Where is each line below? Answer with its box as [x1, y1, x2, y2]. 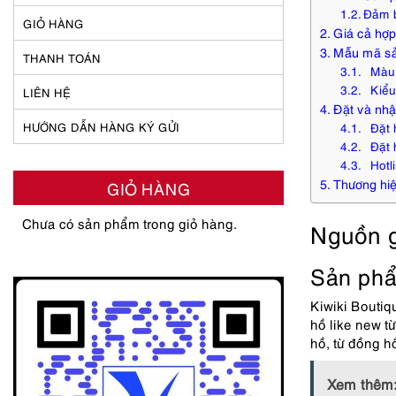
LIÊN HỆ [23, 84, 71, 100]
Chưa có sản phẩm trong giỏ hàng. [22, 214, 237, 232]
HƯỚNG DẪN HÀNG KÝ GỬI [23, 118, 179, 134]
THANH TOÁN [23, 49, 101, 65]
